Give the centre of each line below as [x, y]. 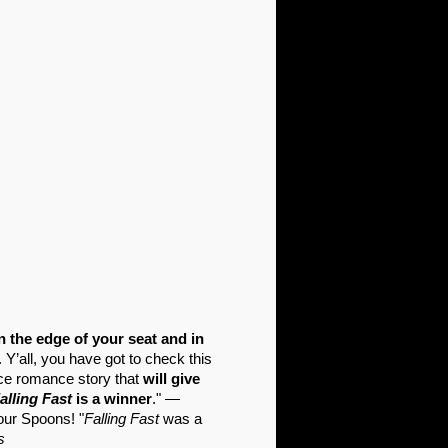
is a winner [112, 398]
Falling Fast [121, 418]
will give [171, 378]
